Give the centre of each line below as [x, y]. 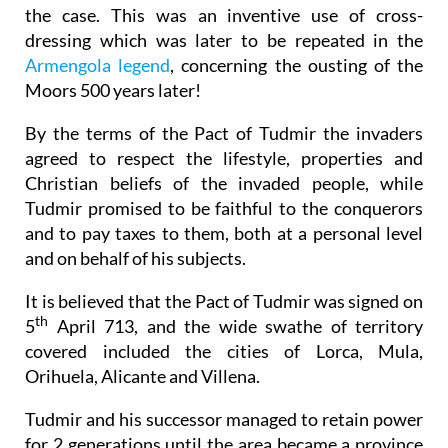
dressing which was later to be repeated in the [224, 39]
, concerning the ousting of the [297, 64]
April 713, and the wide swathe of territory [235, 325]
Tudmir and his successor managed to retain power [224, 418]
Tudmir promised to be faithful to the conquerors [224, 207]
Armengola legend [98, 64]
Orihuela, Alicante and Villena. [142, 375]
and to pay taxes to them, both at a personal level [224, 232]
